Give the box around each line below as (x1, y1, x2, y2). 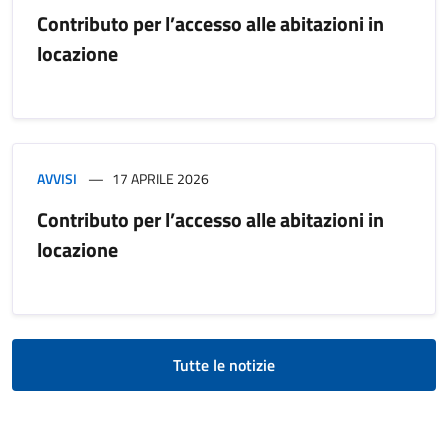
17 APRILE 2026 (112, 167, 209, 189)
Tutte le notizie (173, 352, 275, 377)
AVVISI (37, 167, 77, 189)
